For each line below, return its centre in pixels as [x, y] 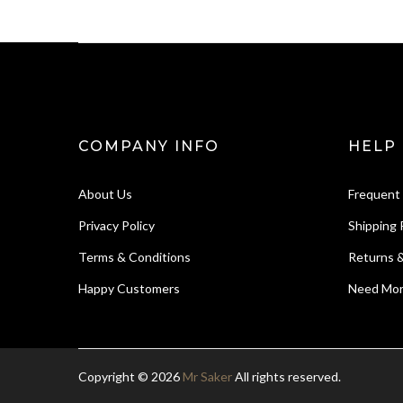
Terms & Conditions [134, 257]
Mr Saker [207, 377]
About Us [105, 194]
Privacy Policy [116, 226]
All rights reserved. [287, 377]
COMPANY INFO [149, 147]
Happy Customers [129, 289]
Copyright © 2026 [130, 377]
